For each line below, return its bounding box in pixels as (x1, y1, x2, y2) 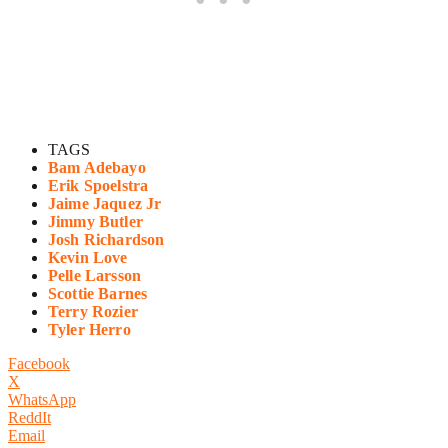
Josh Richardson (48, 231, 165, 249)
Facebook (8, 355, 70, 373)
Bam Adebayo (48, 159, 146, 177)
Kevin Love (48, 249, 128, 267)
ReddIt (8, 409, 51, 427)
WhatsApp (8, 391, 76, 409)
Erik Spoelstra (48, 177, 149, 195)
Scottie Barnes (48, 285, 148, 303)
